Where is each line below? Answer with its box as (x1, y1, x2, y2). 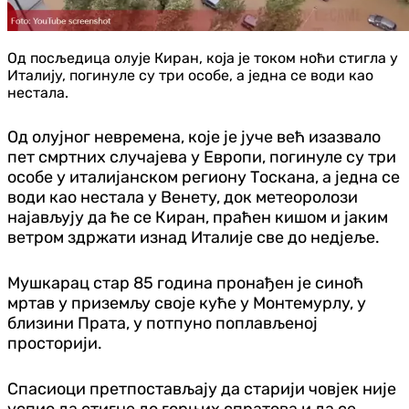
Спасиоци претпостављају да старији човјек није (7, 378, 396, 399)
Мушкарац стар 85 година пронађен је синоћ (7, 272, 363, 293)
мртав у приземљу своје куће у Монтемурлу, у (7, 292, 366, 313)
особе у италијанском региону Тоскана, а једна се (7, 166, 400, 187)
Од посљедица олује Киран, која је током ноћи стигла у (7, 48, 398, 67)
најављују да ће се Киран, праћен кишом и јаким (7, 206, 388, 227)
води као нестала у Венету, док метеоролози (7, 186, 358, 207)
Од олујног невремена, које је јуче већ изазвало (7, 126, 381, 147)
